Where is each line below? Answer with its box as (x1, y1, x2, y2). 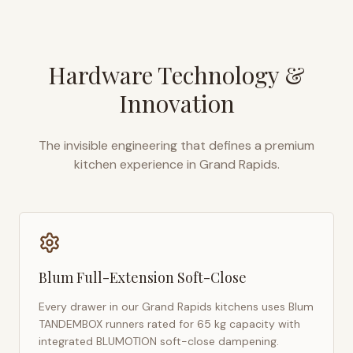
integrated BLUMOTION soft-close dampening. (39, 334, 279, 348)
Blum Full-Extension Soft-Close (39, 268, 247, 287)
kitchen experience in (73, 156, 196, 173)
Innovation (118, 87, 235, 119)
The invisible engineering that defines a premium (39, 137, 314, 154)
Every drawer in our (39, 299, 142, 314)
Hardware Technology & (48, 59, 305, 91)
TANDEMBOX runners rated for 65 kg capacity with (39, 317, 300, 331)
